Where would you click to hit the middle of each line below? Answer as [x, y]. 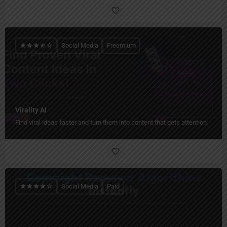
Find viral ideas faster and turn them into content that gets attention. [112, 123]
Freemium [121, 46]
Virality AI [31, 110]
